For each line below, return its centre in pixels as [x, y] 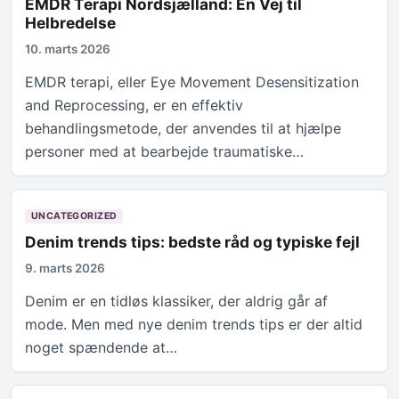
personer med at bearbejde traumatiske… [165, 152]
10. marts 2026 [68, 49]
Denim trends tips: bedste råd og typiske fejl [193, 242]
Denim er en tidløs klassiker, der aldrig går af [177, 301]
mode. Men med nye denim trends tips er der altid [194, 325]
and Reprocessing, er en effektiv [134, 106]
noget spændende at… [102, 348]
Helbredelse [71, 23]
